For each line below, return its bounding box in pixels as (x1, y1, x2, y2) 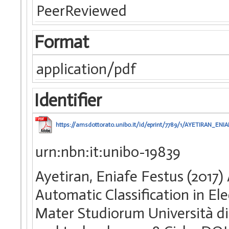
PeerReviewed (36, 2, 127, 20)
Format (34, 32, 89, 53)
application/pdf (36, 59, 136, 78)
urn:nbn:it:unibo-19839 (35, 142, 180, 161)
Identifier (34, 89, 102, 111)
